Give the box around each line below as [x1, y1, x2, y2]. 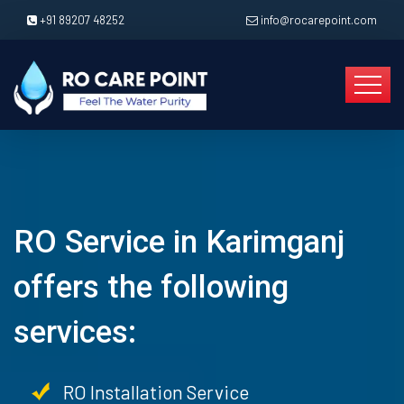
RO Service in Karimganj [14, 224, 344, 261]
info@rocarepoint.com [261, 13, 377, 27]
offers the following [14, 269, 289, 306]
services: [14, 314, 136, 351]
